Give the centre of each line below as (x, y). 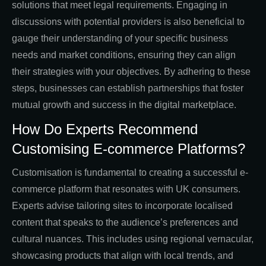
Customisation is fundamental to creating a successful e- (130, 173)
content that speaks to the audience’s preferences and (125, 223)
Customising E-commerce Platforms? (129, 149)
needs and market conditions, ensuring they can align (124, 55)
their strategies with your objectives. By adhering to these (131, 72)
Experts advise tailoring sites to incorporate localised (122, 206)
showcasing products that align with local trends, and (123, 256)
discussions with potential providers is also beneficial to (128, 22)
